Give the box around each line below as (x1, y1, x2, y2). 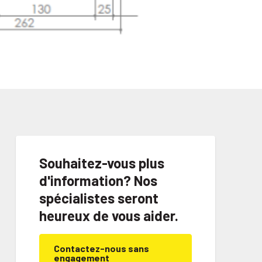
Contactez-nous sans (53, 242, 149, 254)
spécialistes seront (39, 189, 158, 206)
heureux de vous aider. (39, 206, 178, 224)
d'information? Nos (39, 171, 157, 189)
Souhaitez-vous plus (39, 154, 164, 171)
